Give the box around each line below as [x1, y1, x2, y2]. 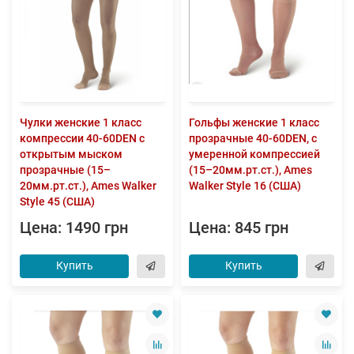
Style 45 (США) [20, 194, 95, 208]
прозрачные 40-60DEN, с [189, 131, 317, 145]
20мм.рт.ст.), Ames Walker [20, 179, 156, 192]
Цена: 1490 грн [20, 218, 128, 237]
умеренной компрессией [189, 147, 320, 160]
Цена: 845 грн [189, 218, 288, 237]
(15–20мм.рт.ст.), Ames [189, 163, 312, 176]
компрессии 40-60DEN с [20, 131, 145, 145]
